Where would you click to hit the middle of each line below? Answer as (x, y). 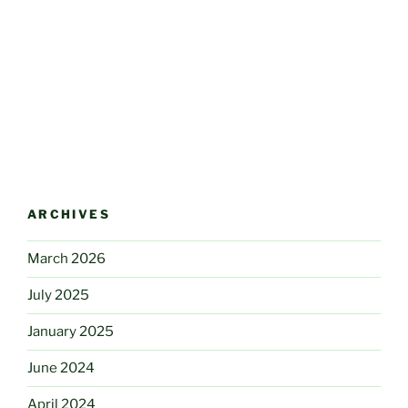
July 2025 (58, 296)
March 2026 (66, 259)
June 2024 (61, 368)
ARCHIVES (69, 214)
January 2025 (71, 332)
